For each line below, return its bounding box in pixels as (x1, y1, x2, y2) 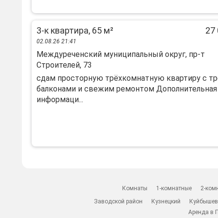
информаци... (36, 95, 83, 104)
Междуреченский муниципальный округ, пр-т (36, 50, 205, 59)
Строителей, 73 (36, 60, 92, 70)
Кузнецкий (151, 198, 181, 205)
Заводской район (94, 198, 143, 205)
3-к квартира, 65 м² (36, 25, 113, 36)
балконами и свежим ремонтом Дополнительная (36, 84, 217, 93)
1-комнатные (156, 185, 192, 192)
